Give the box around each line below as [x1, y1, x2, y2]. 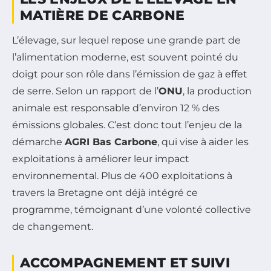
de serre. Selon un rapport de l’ [12, 85, 158, 97]
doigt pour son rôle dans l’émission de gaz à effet [12, 68, 247, 80]
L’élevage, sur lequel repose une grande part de [12, 34, 241, 46]
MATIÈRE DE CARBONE [20, 7, 185, 24]
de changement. [12, 220, 93, 232]
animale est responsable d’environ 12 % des [12, 102, 220, 114]
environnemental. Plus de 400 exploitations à [12, 169, 232, 181]
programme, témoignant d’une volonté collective [12, 203, 251, 215]
